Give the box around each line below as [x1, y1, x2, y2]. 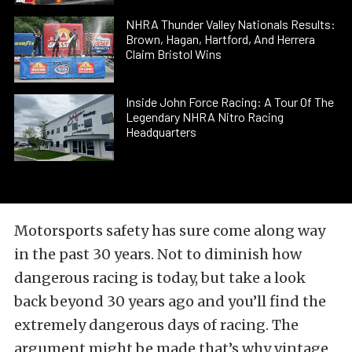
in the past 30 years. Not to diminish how [14, 244, 302, 263]
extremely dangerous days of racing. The [14, 315, 299, 334]
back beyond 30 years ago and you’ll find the [14, 291, 326, 310]
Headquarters [126, 124, 197, 140]
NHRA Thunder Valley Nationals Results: [126, 16, 336, 31]
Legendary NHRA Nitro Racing [126, 109, 284, 125]
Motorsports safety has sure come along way [14, 221, 325, 240]
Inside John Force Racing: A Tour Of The [126, 94, 335, 110]
